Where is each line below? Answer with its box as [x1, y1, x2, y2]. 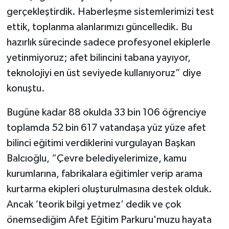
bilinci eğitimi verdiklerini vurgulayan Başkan [6, 138, 195, 148]
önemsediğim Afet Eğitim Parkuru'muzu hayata [6, 214, 212, 225]
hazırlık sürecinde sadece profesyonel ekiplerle [6, 37, 211, 48]
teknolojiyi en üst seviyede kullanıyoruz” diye [6, 67, 201, 78]
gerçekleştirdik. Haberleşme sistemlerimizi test [6, 6, 214, 17]
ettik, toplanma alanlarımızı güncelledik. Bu [6, 21, 192, 32]
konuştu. [6, 83, 45, 94]
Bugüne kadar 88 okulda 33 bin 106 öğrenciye [6, 107, 207, 118]
